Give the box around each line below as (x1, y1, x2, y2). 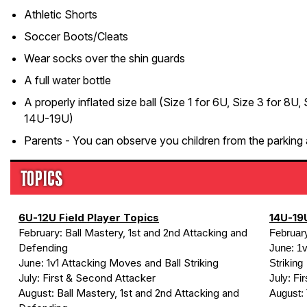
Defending (19, 241, 68, 254)
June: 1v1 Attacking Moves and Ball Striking (19, 256, 219, 269)
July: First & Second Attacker (19, 271, 156, 284)
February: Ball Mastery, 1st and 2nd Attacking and (19, 226, 247, 239)
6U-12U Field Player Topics (19, 211, 159, 224)
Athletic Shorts (24, 8, 97, 21)
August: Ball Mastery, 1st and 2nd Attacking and (19, 286, 239, 299)
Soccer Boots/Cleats (24, 29, 128, 43)
